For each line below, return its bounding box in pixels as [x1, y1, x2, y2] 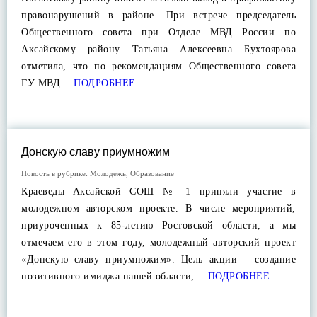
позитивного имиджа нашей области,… [21, 271, 204, 282]
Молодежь [90, 169, 126, 178]
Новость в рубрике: [21, 169, 90, 178]
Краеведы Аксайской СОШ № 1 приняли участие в [21, 186, 296, 197]
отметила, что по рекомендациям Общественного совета [21, 61, 296, 71]
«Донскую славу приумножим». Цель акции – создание [21, 254, 296, 265]
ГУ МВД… [21, 78, 71, 88]
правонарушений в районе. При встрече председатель [21, 10, 296, 21]
